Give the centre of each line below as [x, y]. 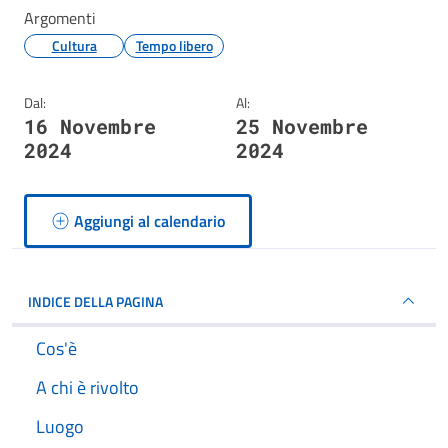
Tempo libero [174, 45]
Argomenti [60, 18]
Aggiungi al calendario [150, 221]
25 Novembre [302, 126]
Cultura [74, 45]
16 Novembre [90, 126]
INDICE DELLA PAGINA [95, 301]
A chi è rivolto [87, 387]
